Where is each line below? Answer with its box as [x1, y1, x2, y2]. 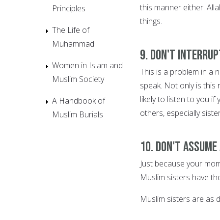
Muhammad [52, 38, 94, 49]
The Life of [52, 24, 89, 35]
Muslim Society [52, 73, 104, 84]
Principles [52, 2, 85, 14]
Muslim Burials [52, 109, 103, 120]
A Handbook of [52, 95, 105, 106]
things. [140, 16, 162, 27]
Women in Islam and [52, 59, 123, 71]
